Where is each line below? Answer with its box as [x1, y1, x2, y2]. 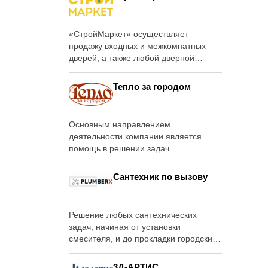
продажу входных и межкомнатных [69, 41, 206, 51]
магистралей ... [69, 245, 129, 255]
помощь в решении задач [69, 143, 169, 153]
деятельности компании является [69, 131, 202, 141]
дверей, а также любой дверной [69, 53, 194, 63]
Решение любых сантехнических [69, 209, 197, 220]
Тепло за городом [113, 81, 191, 92]
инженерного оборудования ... [69, 155, 188, 165]
